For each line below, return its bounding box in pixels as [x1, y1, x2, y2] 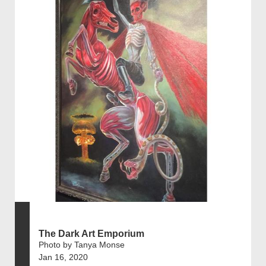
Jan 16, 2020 [39, 252, 88, 262]
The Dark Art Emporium [39, 228, 144, 239]
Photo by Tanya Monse [39, 239, 125, 249]
